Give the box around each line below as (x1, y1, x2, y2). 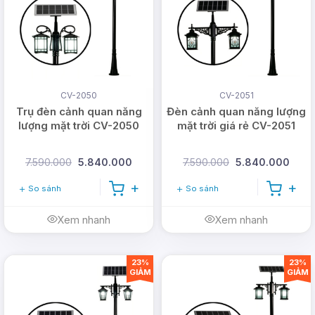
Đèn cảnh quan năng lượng (167, 105, 306, 119)
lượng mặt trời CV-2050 (18, 119, 139, 133)
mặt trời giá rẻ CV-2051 (177, 119, 295, 133)
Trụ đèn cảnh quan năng (15, 105, 142, 119)
